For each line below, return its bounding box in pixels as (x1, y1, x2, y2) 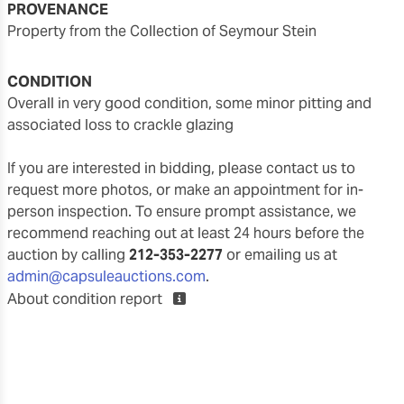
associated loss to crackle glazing (7, 115, 234, 134)
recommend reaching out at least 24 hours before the (7, 223, 364, 243)
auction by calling (7, 244, 129, 264)
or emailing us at (223, 244, 337, 264)
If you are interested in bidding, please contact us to (7, 158, 355, 178)
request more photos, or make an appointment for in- (7, 179, 363, 199)
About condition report (7, 289, 166, 308)
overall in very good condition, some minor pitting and (7, 93, 18, 113)
